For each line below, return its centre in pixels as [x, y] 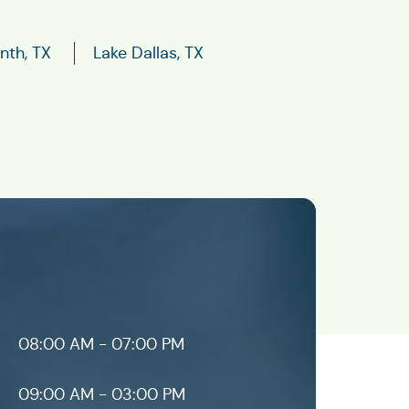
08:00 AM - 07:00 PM [102, 345]
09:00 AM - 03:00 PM [102, 395]
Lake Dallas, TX [148, 53]
